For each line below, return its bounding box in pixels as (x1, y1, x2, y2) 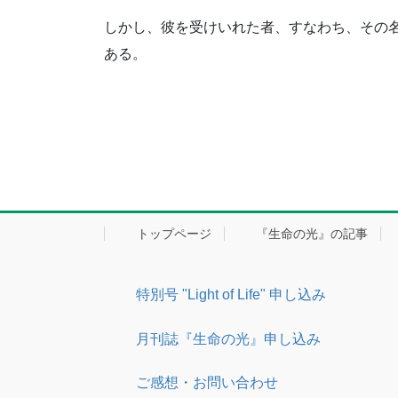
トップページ (132, 227, 211, 242)
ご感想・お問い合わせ (122, 374, 278, 390)
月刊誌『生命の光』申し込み (122, 330, 321, 346)
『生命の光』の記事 (252, 227, 368, 242)
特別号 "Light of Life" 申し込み (122, 287, 326, 303)
